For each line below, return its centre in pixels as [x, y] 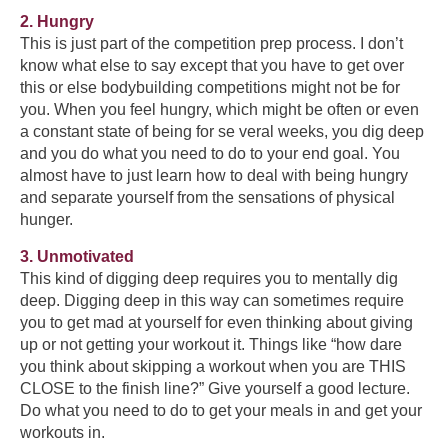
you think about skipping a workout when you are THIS [213, 366]
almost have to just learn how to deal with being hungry [214, 176]
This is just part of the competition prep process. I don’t [211, 44]
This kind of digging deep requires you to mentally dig [209, 278]
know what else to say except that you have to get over [212, 66]
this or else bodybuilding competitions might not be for [210, 88]
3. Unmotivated [77, 256]
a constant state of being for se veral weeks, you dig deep [222, 132]
